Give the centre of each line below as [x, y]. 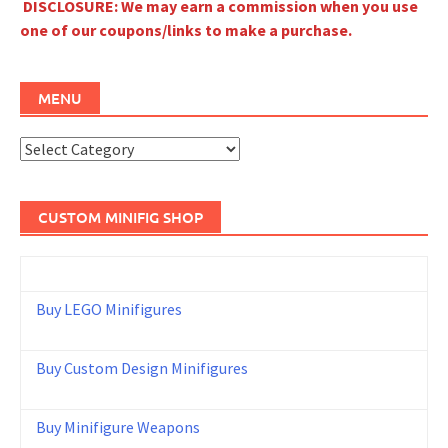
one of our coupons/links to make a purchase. [186, 29]
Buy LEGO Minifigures [109, 308]
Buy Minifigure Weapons [118, 426]
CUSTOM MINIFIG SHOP [120, 216]
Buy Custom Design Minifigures [142, 367]
